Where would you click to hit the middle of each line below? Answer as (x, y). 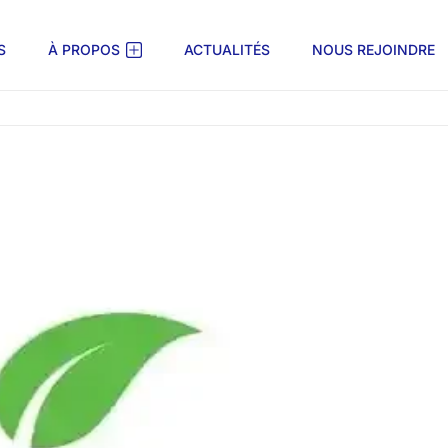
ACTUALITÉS (226, 49)
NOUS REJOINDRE (373, 49)
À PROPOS (83, 49)
